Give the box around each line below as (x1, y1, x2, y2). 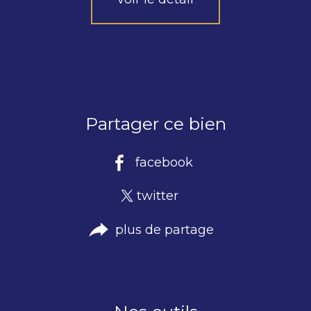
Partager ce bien (85, 112, 226, 134)
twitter (136, 188, 178, 204)
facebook (135, 154, 194, 170)
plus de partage (115, 221, 214, 237)
